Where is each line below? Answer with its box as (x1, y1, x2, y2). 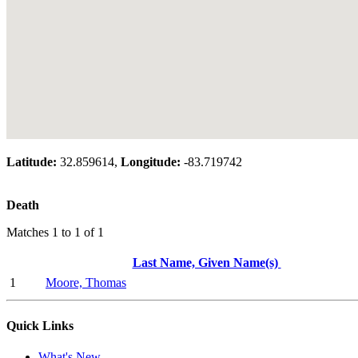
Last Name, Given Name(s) (132, 256, 281, 270)
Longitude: (121, 155, 181, 169)
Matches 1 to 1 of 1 (6, 225, 104, 240)
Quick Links (6, 318, 74, 332)
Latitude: (6, 155, 57, 169)
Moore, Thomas (46, 276, 126, 290)
